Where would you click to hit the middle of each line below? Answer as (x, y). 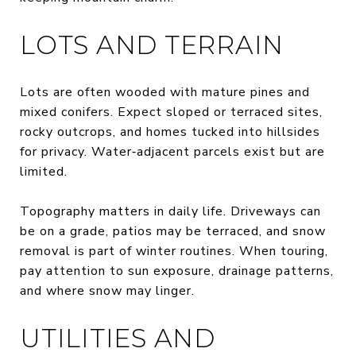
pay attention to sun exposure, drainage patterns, (177, 271)
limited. (44, 171)
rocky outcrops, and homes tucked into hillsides (170, 132)
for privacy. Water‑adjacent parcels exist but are (172, 151)
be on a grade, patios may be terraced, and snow (173, 231)
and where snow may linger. (107, 290)
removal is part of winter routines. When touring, (174, 251)
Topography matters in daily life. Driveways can (170, 211)
